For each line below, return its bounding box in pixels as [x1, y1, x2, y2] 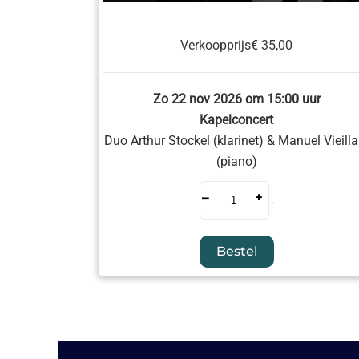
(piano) [216, 154, 257, 169]
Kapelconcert [200, 112, 274, 127]
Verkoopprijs [180, 38, 252, 53]
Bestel [216, 244, 257, 259]
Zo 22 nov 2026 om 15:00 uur [152, 91, 321, 107]
